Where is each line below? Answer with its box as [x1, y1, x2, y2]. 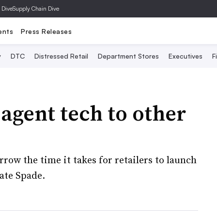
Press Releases [21, 27, 72, 35]
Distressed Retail [34, 52, 88, 60]
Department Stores [97, 52, 159, 60]
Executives [168, 52, 202, 60]
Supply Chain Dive [13, 5, 59, 12]
